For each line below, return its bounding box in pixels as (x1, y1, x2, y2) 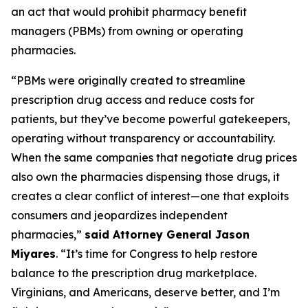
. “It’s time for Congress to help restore (56, 247, 258, 261)
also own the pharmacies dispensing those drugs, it (11, 170, 280, 184)
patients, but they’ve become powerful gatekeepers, (11, 112, 290, 126)
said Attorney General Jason (85, 228, 250, 241)
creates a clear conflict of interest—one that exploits (11, 189, 289, 203)
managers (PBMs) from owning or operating (11, 24, 243, 38)
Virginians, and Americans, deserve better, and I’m (11, 285, 280, 299)
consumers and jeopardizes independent (11, 208, 228, 222)
